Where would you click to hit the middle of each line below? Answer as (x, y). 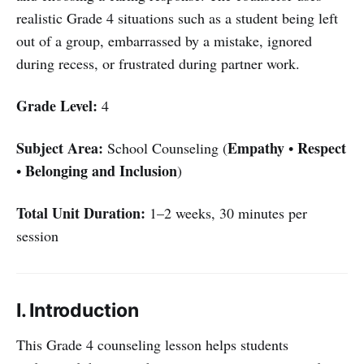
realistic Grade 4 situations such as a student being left (177, 17)
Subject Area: (60, 147)
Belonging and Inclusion (101, 170)
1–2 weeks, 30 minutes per (226, 212)
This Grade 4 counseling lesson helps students (152, 344)
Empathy (256, 147)
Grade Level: (57, 105)
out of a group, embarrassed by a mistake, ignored (164, 40)
